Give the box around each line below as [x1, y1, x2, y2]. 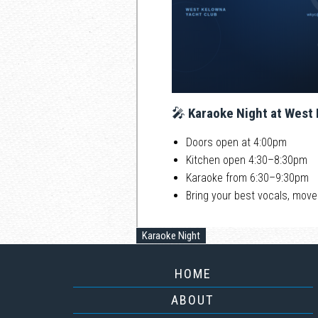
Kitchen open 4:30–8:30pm [186, 153, 307, 167]
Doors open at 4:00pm [186, 135, 287, 149]
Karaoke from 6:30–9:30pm [186, 170, 309, 185]
